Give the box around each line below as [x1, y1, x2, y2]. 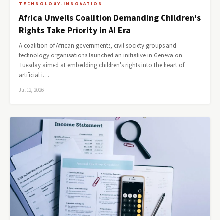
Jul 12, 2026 [19, 86, 44, 94]
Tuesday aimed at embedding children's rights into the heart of [19, 61, 184, 70]
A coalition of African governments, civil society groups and [19, 41, 176, 50]
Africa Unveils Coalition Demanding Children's [19, 12, 201, 24]
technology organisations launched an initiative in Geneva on [19, 51, 182, 60]
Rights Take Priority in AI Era [19, 25, 131, 37]
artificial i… [19, 71, 49, 80]
